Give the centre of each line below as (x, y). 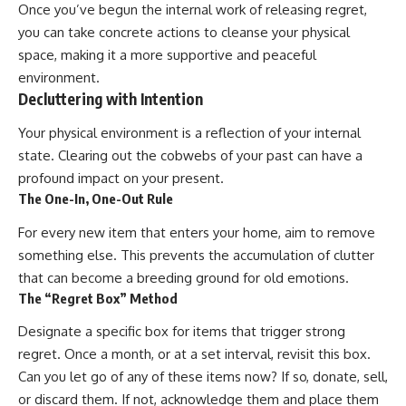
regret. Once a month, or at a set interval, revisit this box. (194, 354)
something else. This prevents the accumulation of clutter (196, 255)
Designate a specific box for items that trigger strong (182, 332)
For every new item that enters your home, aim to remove (197, 232)
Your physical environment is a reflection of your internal (189, 133)
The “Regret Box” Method (98, 298)
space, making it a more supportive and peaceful (167, 54)
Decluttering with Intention (111, 98)
